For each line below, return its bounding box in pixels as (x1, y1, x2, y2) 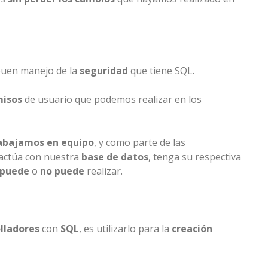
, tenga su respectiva (148, 150, 241, 164)
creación (172, 222, 212, 236)
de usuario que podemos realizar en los (22, 93, 202, 106)
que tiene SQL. (128, 64, 194, 78)
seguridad (80, 64, 128, 78)
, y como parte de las (94, 136, 185, 150)
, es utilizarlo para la (79, 222, 172, 236)
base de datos (81, 150, 148, 164)
